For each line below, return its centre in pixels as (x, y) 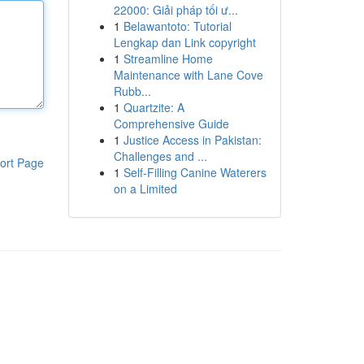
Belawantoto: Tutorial (177, 26)
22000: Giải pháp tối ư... (175, 10)
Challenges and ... (160, 156)
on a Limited (145, 188)
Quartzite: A (154, 107)
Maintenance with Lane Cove (188, 75)
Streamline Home (168, 58)
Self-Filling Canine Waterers (195, 172)
